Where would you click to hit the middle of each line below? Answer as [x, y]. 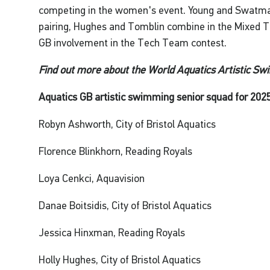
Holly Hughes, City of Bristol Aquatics [120, 260]
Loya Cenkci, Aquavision [92, 179]
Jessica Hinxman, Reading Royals [112, 233]
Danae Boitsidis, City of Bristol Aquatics [125, 206]
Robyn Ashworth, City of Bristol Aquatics [127, 124]
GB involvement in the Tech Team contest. [133, 43]
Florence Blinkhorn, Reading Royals [116, 152]
